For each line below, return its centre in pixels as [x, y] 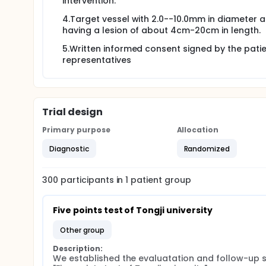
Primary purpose [76, 130]
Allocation [198, 130]
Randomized [207, 148]
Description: [78, 248]
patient [145, 180]
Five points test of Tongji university [133, 210]
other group [85, 230]
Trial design [72, 112]
